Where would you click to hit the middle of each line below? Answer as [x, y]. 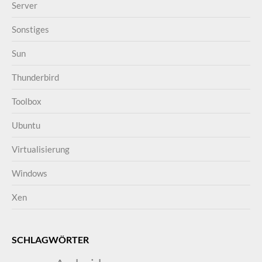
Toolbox [27, 101]
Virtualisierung [41, 149]
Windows [30, 173]
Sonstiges [30, 29]
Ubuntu [26, 125]
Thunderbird [35, 77]
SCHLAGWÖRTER [50, 239]
